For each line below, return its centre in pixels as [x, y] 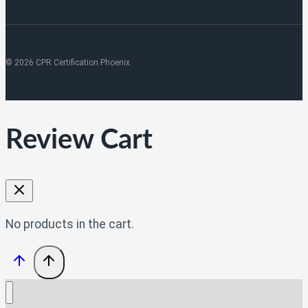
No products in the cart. [70, 224]
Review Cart [79, 140]
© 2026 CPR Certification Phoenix [68, 63]
